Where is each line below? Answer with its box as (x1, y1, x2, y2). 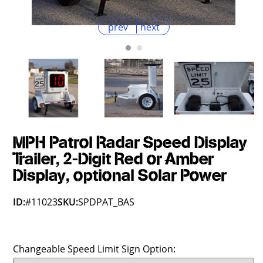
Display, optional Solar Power (13, 166, 227, 186)
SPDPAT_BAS (78, 195, 135, 208)
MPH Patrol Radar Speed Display (13, 133, 248, 153)
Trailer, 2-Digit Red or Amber (13, 149, 214, 170)
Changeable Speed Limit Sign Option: (13, 242, 176, 255)
